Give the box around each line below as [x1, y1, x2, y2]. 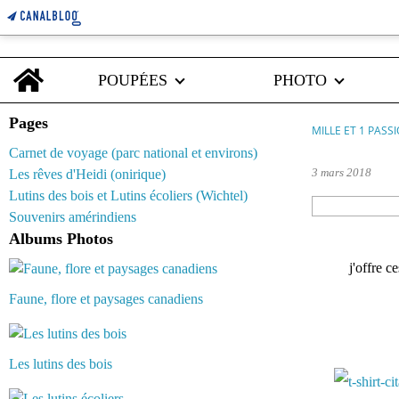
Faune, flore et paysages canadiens [9, 291, 203, 306]
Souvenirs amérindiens [9, 209, 136, 224]
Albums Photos [9, 230, 113, 248]
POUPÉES [98, 71, 167, 89]
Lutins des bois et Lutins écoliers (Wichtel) [9, 188, 248, 203]
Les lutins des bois [9, 356, 112, 371]
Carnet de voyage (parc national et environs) [9, 145, 257, 160]
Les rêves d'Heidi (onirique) [9, 167, 166, 182]
